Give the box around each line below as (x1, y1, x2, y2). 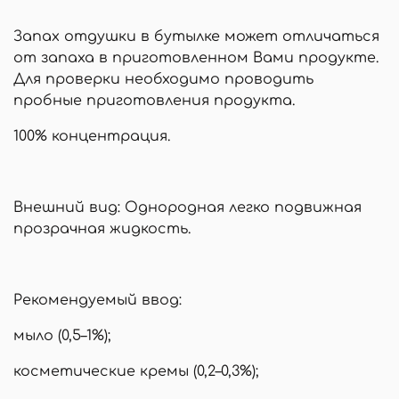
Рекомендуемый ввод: (13, 291, 182, 308)
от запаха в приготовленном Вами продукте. (13, 49, 379, 66)
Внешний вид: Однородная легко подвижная (13, 199, 362, 216)
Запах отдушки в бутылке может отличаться (13, 28, 379, 45)
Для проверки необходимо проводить (13, 70, 313, 87)
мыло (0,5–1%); (13, 327, 110, 344)
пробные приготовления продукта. (13, 92, 295, 109)
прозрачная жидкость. (13, 220, 191, 237)
